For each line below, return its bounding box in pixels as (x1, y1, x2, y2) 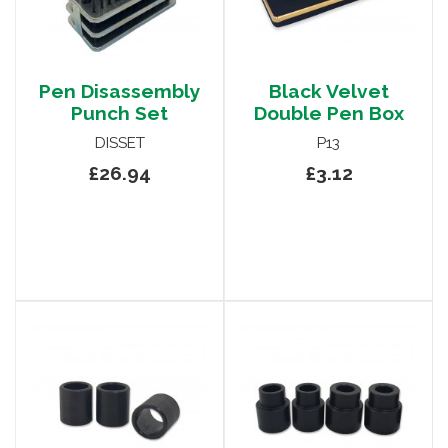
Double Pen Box (253, 102, 404, 125)
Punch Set (71, 102, 168, 125)
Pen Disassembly (38, 80, 201, 103)
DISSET (94, 134, 145, 153)
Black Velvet (268, 80, 389, 103)
